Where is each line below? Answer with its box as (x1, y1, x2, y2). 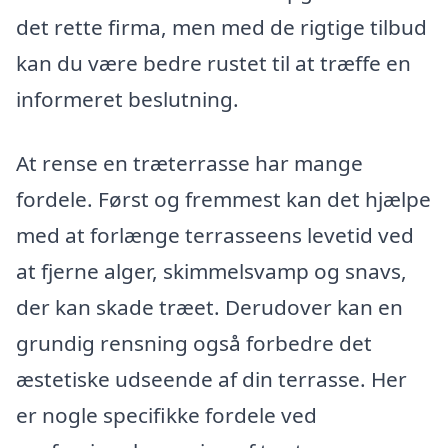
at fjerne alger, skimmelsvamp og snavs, (16, 257, 407, 286)
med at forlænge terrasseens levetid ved (16, 221, 414, 250)
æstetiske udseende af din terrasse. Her (16, 365, 407, 394)
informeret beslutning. (16, 85, 239, 114)
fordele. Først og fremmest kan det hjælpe (16, 185, 431, 214)
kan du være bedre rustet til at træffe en (16, 49, 411, 78)
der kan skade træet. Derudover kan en (16, 293, 403, 322)
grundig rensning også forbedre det (16, 329, 372, 358)
